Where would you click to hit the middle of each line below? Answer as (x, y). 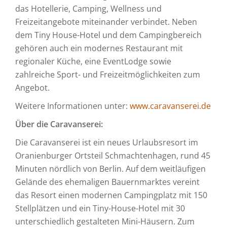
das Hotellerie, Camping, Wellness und (88, 9)
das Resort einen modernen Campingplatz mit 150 (111, 195)
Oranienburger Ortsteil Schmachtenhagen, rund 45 (113, 156)
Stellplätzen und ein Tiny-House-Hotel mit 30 (100, 208)
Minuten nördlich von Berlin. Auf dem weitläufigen (110, 169)
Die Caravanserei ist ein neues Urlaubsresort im (107, 142)
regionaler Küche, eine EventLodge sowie (93, 61)
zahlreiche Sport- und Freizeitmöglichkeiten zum (108, 74)
